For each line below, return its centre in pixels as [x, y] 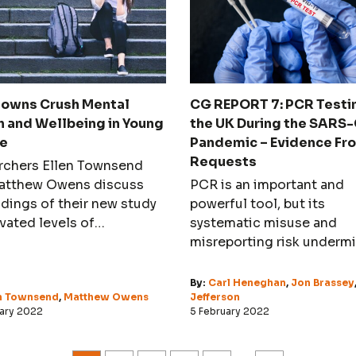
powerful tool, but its [257, 203]
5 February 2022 [230, 311]
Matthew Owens [106, 296]
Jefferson [215, 296]
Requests [223, 161]
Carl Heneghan [247, 282]
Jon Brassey [323, 282]
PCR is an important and [267, 184]
